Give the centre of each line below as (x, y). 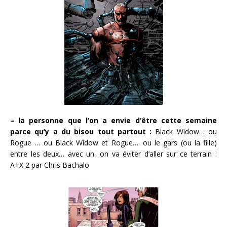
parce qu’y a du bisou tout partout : (81, 132)
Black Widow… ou (184, 132)
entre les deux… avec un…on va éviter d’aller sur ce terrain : (113, 154)
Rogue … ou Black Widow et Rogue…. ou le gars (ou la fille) (113, 143)
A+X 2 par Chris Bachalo (50, 165)
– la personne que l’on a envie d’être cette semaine (113, 121)
